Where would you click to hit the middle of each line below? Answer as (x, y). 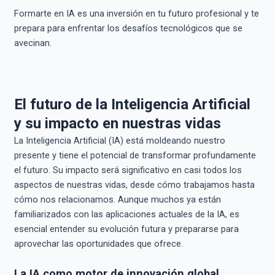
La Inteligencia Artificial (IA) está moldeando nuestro (119, 141)
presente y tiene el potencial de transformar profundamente (135, 156)
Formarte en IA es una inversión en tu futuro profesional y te (136, 13)
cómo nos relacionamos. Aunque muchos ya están (117, 200)
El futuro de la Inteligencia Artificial (132, 105)
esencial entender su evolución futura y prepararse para (126, 229)
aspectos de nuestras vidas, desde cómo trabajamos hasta (134, 185)
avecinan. (33, 43)
